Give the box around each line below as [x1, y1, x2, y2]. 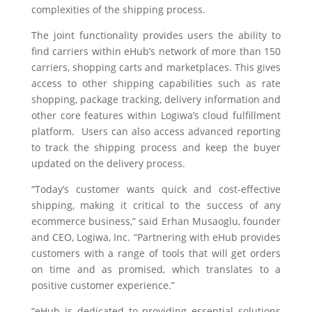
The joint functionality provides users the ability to [31, 29, 281, 42]
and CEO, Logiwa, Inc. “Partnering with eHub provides [31, 231, 281, 244]
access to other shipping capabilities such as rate [31, 77, 281, 90]
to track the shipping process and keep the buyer [31, 141, 281, 154]
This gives [234, 61, 281, 74]
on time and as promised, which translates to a [31, 263, 281, 276]
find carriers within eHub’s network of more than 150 [31, 45, 281, 58]
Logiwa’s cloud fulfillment [160, 109, 281, 122]
